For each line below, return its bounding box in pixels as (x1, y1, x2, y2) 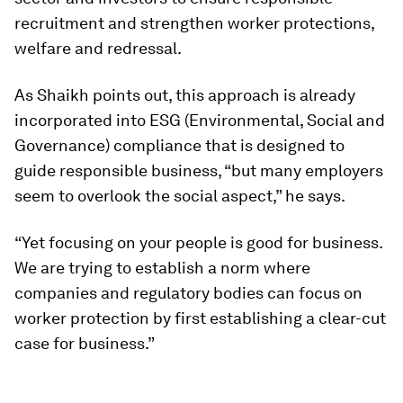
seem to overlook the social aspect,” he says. (14, 186, 345, 205)
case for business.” (14, 334, 155, 353)
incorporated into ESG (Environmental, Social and (14, 111, 385, 130)
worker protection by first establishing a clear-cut (14, 309, 386, 327)
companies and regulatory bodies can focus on (14, 283, 363, 302)
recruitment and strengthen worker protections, (14, 13, 374, 32)
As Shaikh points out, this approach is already (14, 85, 355, 104)
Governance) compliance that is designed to (14, 136, 345, 155)
